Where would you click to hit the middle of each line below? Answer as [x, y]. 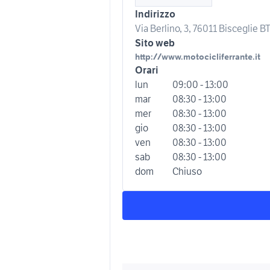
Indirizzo [155, 14]
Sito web [155, 43]
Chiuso [187, 171]
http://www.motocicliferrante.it [198, 57]
